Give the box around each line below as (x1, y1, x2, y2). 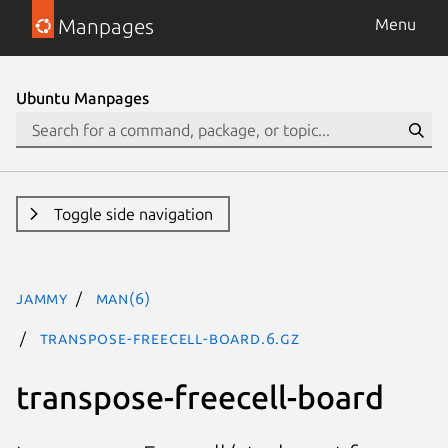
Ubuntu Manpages (16, 89, 149, 107)
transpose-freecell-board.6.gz (39, 329, 300, 347)
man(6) (95, 289, 151, 307)
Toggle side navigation (53, 205, 213, 223)
